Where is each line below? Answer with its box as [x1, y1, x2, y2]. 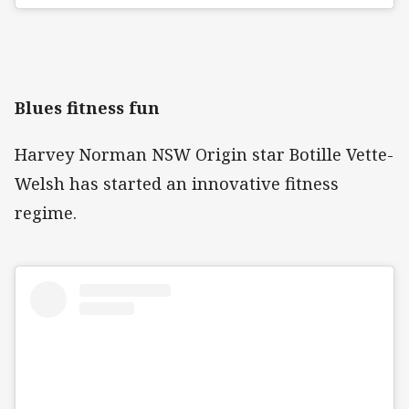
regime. [15, 201, 81, 224]
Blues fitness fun [15, 97, 160, 120]
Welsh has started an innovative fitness [15, 172, 339, 194]
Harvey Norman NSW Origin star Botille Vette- [15, 142, 393, 165]
